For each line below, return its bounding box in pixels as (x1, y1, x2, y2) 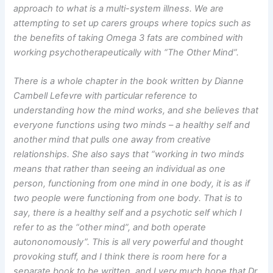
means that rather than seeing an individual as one (13, 163, 226, 175)
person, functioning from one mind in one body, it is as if (13, 178, 250, 190)
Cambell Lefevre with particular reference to (13, 90, 198, 102)
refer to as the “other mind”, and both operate (13, 222, 207, 233)
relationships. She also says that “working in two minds (13, 149, 245, 160)
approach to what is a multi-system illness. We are (13, 2, 224, 14)
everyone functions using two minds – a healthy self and (13, 119, 250, 131)
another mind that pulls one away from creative (13, 134, 211, 146)
